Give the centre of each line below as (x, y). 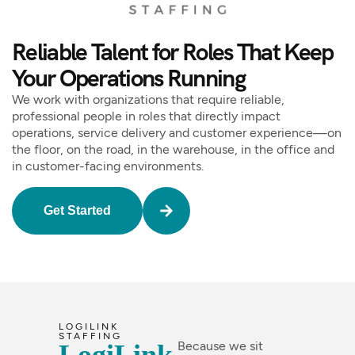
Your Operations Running (128, 78)
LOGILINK (89, 327)
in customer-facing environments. (108, 166)
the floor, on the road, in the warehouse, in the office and (173, 150)
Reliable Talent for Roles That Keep (173, 52)
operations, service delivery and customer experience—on (177, 133)
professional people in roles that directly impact (146, 116)
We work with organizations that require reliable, (148, 100)
